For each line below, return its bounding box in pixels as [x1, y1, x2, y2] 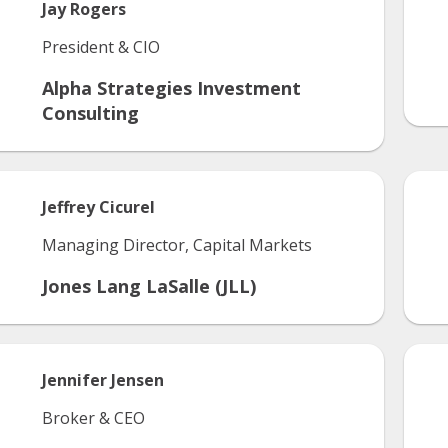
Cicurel [99, 196, 155, 218]
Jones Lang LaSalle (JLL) [42, 274, 256, 298]
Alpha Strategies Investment [42, 76, 301, 100]
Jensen [111, 369, 164, 391]
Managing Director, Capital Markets [42, 234, 312, 256]
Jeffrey [42, 196, 95, 218]
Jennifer [42, 369, 107, 391]
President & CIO [42, 36, 160, 58]
